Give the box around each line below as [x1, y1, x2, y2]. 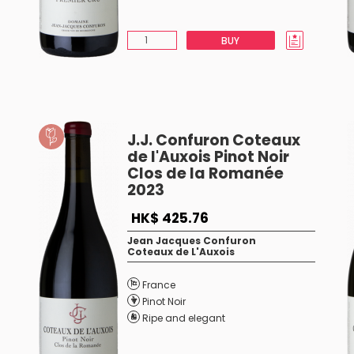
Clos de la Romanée [126, 163, 284, 184]
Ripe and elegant [141, 311, 225, 325]
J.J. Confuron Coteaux [126, 130, 300, 151]
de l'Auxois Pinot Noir [126, 146, 289, 168]
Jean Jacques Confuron [126, 234, 256, 247]
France [141, 278, 175, 292]
